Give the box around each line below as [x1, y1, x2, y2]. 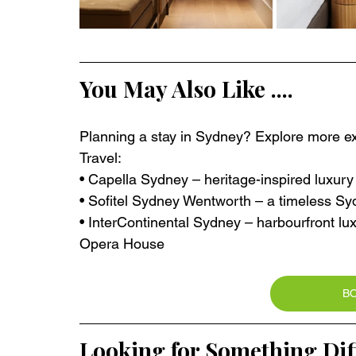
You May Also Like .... [79, 73, 293, 103]
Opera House [79, 234, 164, 252]
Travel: [79, 149, 122, 166]
